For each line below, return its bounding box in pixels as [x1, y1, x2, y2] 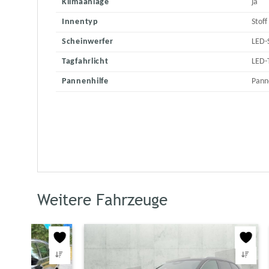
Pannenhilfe [62, 77, 109, 86]
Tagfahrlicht [62, 57, 109, 67]
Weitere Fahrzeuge [37, 191, 168, 210]
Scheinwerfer [62, 37, 113, 47]
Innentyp [62, 17, 98, 27]
